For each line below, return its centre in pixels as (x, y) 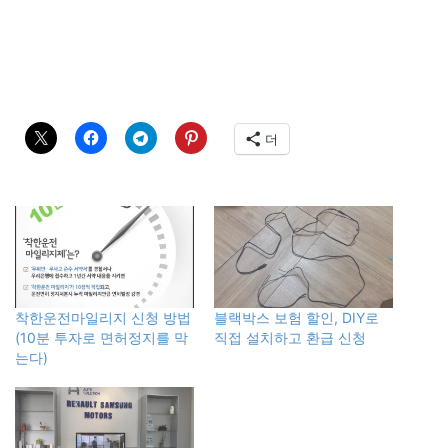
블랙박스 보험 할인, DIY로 (296, 317)
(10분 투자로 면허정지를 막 (101, 337)
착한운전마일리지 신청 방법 (103, 317)
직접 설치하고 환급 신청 (290, 337)
